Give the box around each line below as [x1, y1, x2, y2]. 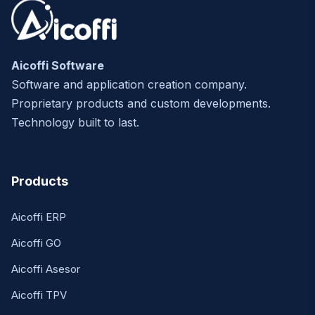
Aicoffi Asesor [11, 262, 80, 276]
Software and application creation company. [11, 77, 247, 92]
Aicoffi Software [11, 58, 104, 73]
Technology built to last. [11, 115, 139, 130]
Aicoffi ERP [11, 210, 66, 224]
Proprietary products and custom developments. [11, 96, 271, 111]
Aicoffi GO [11, 236, 61, 250]
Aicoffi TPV [11, 288, 67, 302]
